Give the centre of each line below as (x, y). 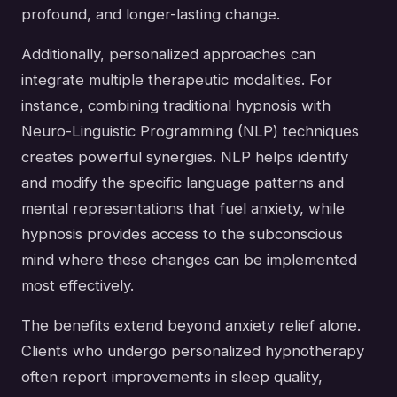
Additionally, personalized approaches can (168, 54)
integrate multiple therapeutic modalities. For (177, 80)
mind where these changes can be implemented (189, 260)
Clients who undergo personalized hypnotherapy (193, 351)
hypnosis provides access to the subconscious (182, 234)
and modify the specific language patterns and (183, 183)
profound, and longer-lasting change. (151, 15)
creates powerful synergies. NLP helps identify (185, 157)
